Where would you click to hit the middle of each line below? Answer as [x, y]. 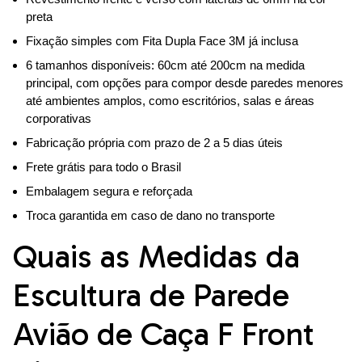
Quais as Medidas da [156, 257]
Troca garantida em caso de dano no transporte [150, 216]
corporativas [59, 119]
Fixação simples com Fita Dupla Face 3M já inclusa [162, 41]
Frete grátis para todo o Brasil [103, 167]
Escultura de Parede [151, 295]
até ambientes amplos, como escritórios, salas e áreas [170, 101]
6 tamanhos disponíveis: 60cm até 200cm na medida [165, 65]
